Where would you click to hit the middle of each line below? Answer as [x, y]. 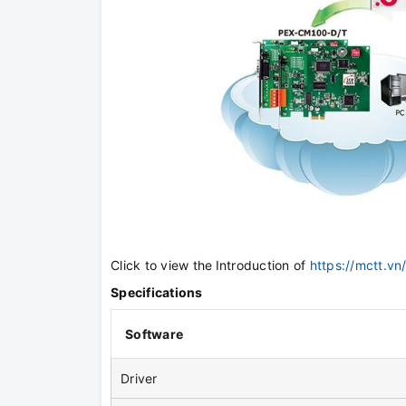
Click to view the [162, 266]
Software [154, 334]
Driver [139, 379]
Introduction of [262, 266]
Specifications [157, 293]
